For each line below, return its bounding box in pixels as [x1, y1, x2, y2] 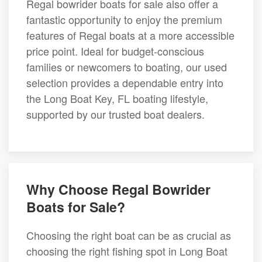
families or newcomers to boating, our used [26, 59, 227, 74]
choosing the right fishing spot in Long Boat [26, 243, 227, 258]
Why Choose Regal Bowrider [26, 180, 211, 199]
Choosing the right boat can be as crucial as [26, 227, 231, 243]
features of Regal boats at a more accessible [26, 27, 235, 43]
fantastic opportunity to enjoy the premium [26, 12, 222, 27]
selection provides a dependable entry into [26, 75, 223, 90]
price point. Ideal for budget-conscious [26, 43, 204, 58]
